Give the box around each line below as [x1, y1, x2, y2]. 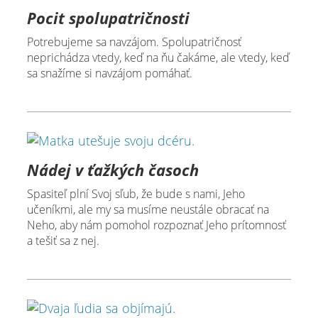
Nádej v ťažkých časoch [26, 159, 199, 181]
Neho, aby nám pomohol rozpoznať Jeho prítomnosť [26, 217, 286, 234]
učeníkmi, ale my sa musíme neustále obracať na [26, 202, 269, 218]
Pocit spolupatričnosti [26, 7, 190, 29]
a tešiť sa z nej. [26, 233, 99, 249]
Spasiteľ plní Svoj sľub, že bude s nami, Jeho [26, 186, 245, 202]
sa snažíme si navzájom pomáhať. [26, 65, 192, 82]
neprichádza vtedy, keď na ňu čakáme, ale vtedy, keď [26, 50, 290, 66]
